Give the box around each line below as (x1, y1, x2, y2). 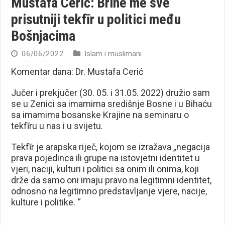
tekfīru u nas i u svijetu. (11, 120, 103, 131)
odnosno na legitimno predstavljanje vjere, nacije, (11, 185, 207, 196)
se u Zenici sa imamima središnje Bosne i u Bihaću (11, 98, 212, 109)
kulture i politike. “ (11, 196, 81, 207)
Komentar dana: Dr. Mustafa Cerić (11, 66, 144, 77)
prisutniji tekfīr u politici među (11, 11, 181, 28)
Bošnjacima (11, 27, 76, 44)
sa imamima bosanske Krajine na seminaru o (11, 109, 189, 120)
